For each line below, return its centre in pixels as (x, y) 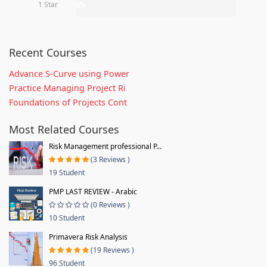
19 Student (67, 172)
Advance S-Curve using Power (69, 73)
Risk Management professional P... (105, 146)
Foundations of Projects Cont (68, 102)
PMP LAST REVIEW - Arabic (93, 191)
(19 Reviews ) (112, 250)
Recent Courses (48, 52)
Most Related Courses (64, 129)
